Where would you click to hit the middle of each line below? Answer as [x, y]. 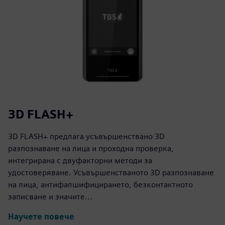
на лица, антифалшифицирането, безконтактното [100, 184]
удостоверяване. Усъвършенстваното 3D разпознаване [111, 172]
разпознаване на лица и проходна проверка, [91, 148]
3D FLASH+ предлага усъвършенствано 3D [86, 136]
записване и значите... [50, 196]
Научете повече [41, 217]
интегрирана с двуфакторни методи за [80, 160]
